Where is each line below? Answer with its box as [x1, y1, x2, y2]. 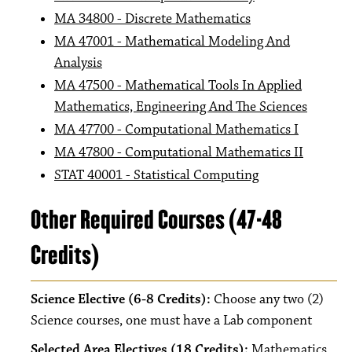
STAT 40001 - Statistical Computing [54, 167, 258, 184]
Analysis [54, 54, 102, 71]
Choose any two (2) [214, 291, 324, 308]
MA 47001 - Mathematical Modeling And [54, 33, 290, 50]
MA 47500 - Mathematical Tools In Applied [54, 77, 302, 94]
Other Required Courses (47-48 [31, 203, 282, 236]
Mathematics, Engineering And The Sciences [54, 98, 307, 115]
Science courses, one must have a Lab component [31, 312, 312, 329]
